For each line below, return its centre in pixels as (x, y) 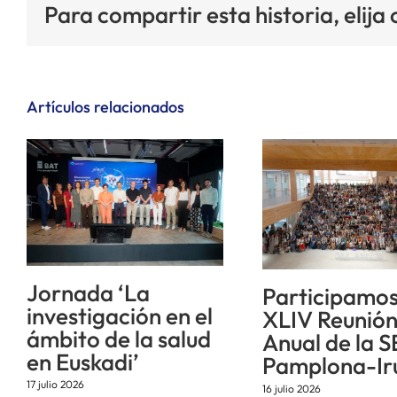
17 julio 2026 (55, 385)
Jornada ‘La (88, 292)
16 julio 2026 (291, 388)
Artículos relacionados (105, 106)
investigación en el (120, 315)
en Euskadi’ (83, 362)
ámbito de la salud (119, 339)
